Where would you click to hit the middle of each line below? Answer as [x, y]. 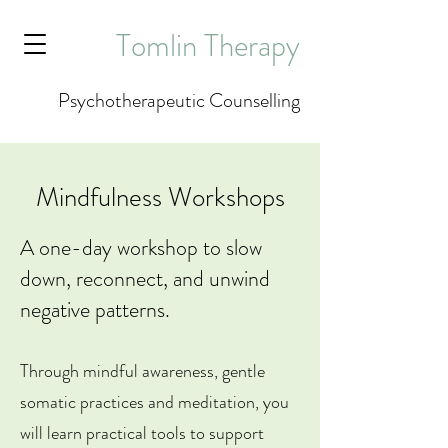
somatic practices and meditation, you [154, 402]
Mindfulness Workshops [160, 197]
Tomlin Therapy [208, 45]
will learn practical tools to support [142, 433]
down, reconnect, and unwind [145, 278]
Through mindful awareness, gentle [142, 371]
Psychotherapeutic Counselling [179, 100]
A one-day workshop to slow [141, 247]
